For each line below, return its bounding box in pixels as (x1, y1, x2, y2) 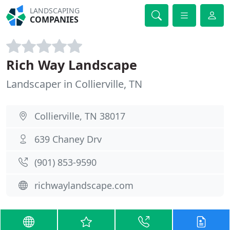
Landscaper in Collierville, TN (6, 77, 142, 91)
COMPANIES (30, 14, 79, 25)
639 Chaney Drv (34, 133, 102, 145)
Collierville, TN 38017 (34, 110, 125, 122)
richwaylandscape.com (34, 179, 133, 191)
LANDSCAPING (30, 6, 80, 15)
